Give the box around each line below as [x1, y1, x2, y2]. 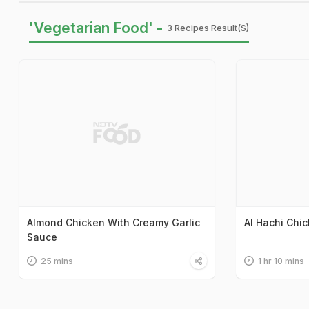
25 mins [41, 255, 73, 266]
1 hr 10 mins [257, 255, 304, 266]
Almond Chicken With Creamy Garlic [27, 216, 200, 228]
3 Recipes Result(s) [167, 22, 249, 33]
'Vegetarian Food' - [29, 19, 163, 37]
